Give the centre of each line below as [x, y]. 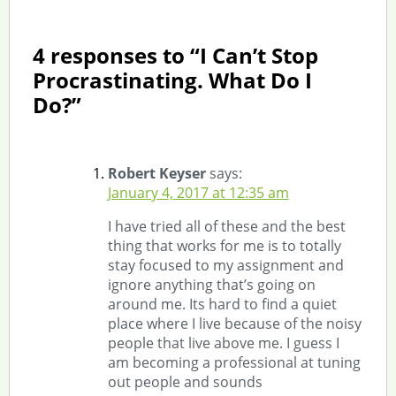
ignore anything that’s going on [211, 284]
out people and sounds [185, 381]
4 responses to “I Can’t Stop [175, 55]
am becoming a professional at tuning [234, 362]
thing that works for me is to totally [224, 245]
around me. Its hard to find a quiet [222, 304]
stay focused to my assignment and [225, 265]
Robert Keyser [156, 173]
